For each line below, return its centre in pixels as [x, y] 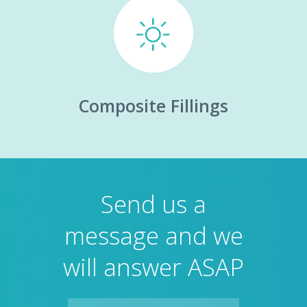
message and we [153, 235]
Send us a [153, 204]
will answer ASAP [153, 267]
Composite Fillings [153, 106]
